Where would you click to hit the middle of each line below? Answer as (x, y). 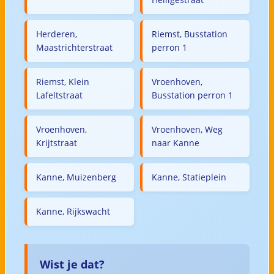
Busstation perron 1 (192, 95)
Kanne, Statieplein (189, 177)
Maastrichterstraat (74, 47)
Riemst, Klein (62, 81)
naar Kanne (176, 143)
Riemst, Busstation (190, 34)
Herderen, (56, 34)
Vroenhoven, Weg (187, 129)
